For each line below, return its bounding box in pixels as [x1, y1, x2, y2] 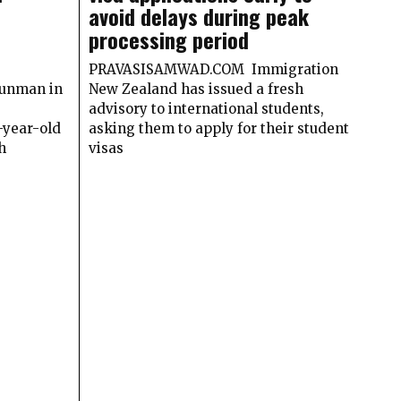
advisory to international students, [88, 100, 324, 118]
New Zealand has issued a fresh [88, 81, 303, 98]
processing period [88, 23, 249, 56]
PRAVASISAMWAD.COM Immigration [88, 61, 338, 79]
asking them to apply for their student [88, 120, 349, 138]
